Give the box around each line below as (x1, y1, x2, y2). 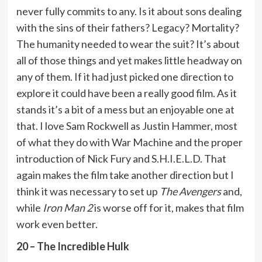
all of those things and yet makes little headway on (16, 53, 242, 67)
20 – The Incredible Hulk (16, 239, 129, 253)
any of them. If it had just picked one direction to (16, 70, 233, 83)
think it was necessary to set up (16, 184, 160, 198)
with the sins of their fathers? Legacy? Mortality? (16, 20, 239, 34)
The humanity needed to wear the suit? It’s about (16, 37, 240, 50)
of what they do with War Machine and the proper (16, 135, 243, 149)
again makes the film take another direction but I (16, 168, 234, 181)
